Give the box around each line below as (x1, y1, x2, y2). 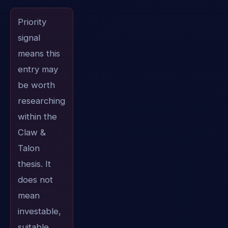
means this (17, 48, 60, 59)
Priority (17, 17, 46, 27)
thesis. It (17, 159, 51, 169)
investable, (17, 206, 61, 217)
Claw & (17, 127, 46, 138)
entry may (17, 64, 58, 75)
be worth (17, 80, 55, 91)
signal (17, 33, 40, 43)
